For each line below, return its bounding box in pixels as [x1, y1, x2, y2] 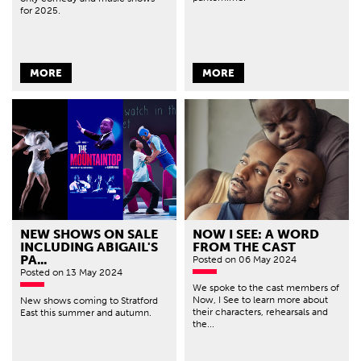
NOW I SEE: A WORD [193, 226, 319, 243]
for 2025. [20, 4, 60, 16]
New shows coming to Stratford [20, 295, 158, 307]
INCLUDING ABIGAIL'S [20, 239, 158, 255]
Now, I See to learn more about [193, 294, 328, 306]
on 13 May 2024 [52, 267, 122, 279]
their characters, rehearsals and [193, 306, 328, 318]
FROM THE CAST [193, 239, 296, 255]
